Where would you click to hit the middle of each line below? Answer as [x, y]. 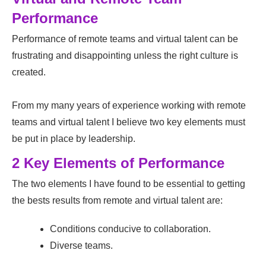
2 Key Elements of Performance [118, 163]
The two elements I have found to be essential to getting [129, 184]
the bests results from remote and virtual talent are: [117, 201]
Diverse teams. [81, 246]
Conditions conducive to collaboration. [130, 229]
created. [29, 72]
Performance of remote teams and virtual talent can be [125, 39]
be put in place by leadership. [74, 139]
